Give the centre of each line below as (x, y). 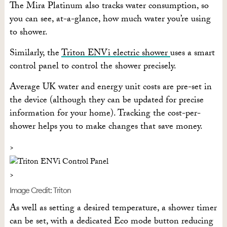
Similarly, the (35, 54)
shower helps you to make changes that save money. (106, 128)
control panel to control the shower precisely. (93, 67)
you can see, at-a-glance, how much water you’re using (110, 20)
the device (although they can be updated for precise (106, 101)
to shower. (28, 33)
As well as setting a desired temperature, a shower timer (113, 209)
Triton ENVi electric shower (116, 54)
